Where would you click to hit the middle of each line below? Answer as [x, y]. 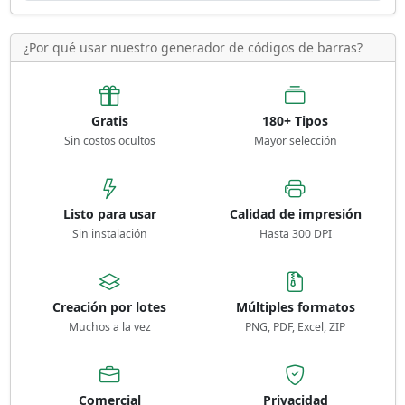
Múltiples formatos [295, 306]
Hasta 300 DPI [295, 233]
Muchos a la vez [109, 326]
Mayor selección [295, 140]
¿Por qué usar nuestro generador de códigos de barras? [193, 47]
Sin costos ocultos [109, 140]
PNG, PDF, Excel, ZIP [296, 326]
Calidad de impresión [295, 213]
